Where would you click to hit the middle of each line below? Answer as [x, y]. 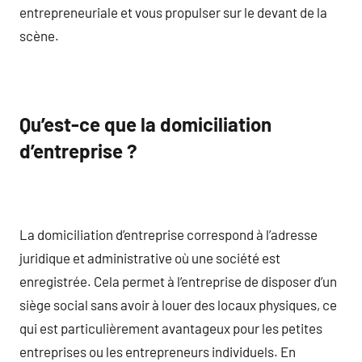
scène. [39, 35]
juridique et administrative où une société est [150, 257]
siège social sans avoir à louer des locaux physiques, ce [178, 304]
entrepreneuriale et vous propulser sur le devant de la [173, 12]
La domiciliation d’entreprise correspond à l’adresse [168, 234]
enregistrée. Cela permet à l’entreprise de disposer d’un [178, 281]
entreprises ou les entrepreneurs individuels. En [158, 351]
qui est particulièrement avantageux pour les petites [171, 328]
